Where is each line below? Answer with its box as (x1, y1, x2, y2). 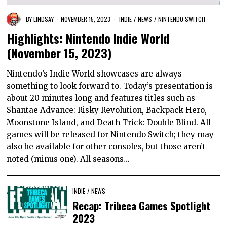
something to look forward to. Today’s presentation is (7, 81, 213, 91)
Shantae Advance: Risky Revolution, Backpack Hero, (7, 105, 207, 116)
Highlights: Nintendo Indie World (7, 29, 170, 48)
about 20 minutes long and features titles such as (7, 93, 196, 103)
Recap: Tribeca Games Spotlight (72, 198, 211, 214)
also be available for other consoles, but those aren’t (7, 142, 206, 152)
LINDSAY (33, 14, 54, 23)
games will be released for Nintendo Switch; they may (7, 130, 214, 140)
